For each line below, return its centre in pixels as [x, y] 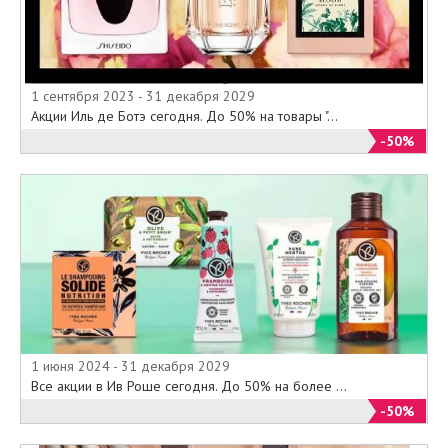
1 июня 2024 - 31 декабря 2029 [130, 366]
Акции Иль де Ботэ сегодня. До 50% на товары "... [184, 116]
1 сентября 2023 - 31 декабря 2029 [143, 96]
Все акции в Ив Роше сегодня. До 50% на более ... [189, 386]
